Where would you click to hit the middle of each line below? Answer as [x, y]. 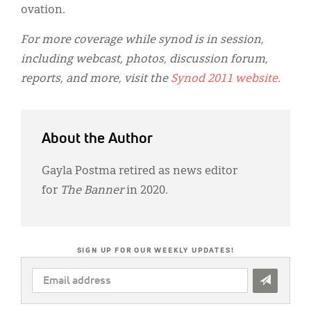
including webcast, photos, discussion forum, [144, 59]
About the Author [97, 139]
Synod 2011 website [224, 79]
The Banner [92, 191]
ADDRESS [53, 293]
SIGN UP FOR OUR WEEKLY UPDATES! [155, 250]
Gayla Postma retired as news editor [140, 171]
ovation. [43, 10]
